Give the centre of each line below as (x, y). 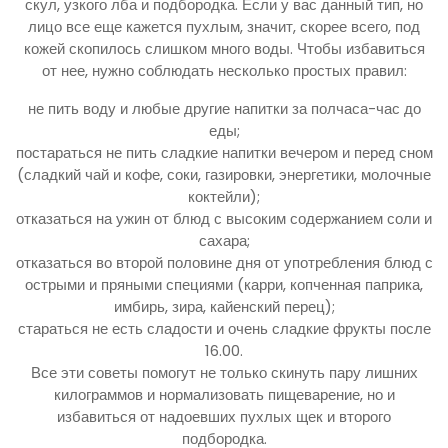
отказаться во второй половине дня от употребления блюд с (224, 262)
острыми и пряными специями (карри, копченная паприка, (224, 284)
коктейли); (224, 196)
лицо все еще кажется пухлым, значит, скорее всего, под (224, 26)
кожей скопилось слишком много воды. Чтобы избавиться (224, 48)
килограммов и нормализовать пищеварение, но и (224, 394)
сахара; (224, 240)
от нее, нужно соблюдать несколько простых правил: (224, 70)
